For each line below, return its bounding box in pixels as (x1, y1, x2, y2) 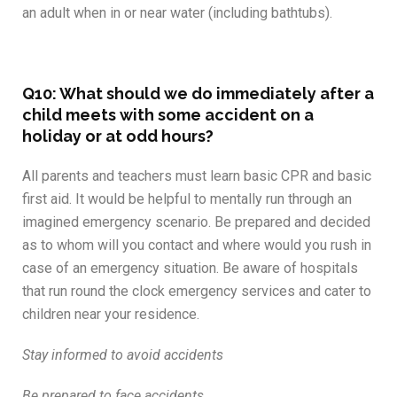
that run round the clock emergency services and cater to (22, 283, 371, 300)
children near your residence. (22, 306, 199, 323)
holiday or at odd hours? (22, 127, 214, 146)
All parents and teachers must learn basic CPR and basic (22, 167, 371, 185)
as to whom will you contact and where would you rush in (22, 237, 371, 254)
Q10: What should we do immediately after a (22, 84, 374, 104)
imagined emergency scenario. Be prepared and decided (22, 214, 370, 231)
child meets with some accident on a (22, 105, 314, 125)
